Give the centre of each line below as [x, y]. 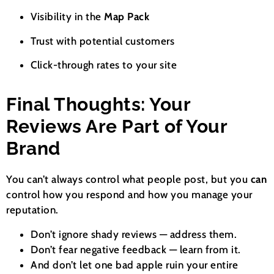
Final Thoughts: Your [98, 105]
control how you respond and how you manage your [129, 195]
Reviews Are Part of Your [117, 127]
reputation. [32, 210]
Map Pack [127, 17]
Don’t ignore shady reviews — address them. [134, 234]
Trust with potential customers [102, 41]
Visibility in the [67, 17]
